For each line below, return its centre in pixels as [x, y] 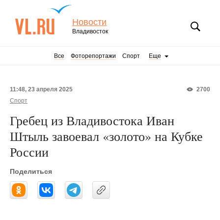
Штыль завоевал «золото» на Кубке [106, 136]
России [29, 152]
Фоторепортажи [93, 56]
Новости [89, 22]
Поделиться [31, 171]
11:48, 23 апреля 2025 [41, 89]
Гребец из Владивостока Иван [92, 120]
